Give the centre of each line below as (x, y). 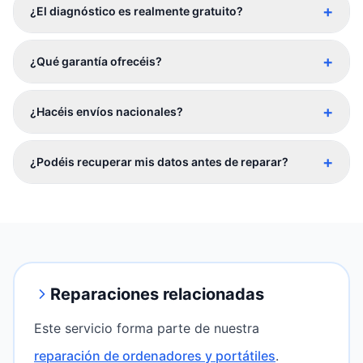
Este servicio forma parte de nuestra (147, 328)
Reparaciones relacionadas (157, 294)
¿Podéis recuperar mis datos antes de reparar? (159, 162)
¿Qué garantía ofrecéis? (96, 61)
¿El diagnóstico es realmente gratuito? (137, 11)
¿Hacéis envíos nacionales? (107, 111)
